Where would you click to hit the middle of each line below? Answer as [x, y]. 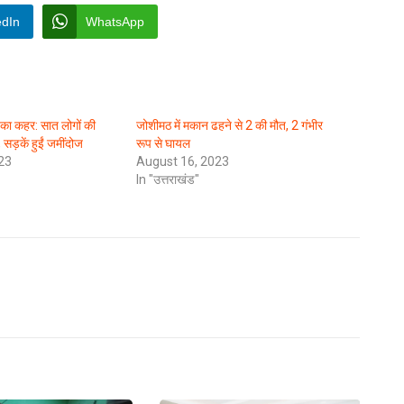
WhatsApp [115, 21]
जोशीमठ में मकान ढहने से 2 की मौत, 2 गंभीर [229, 125]
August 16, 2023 [182, 161]
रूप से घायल [163, 143]
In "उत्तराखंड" [167, 179]
